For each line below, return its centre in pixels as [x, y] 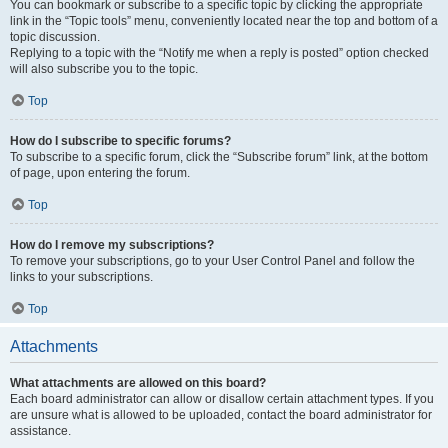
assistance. [40, 431]
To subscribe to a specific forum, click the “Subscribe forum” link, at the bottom [219, 157]
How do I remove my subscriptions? [112, 245]
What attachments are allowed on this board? [138, 383]
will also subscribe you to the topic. [104, 69]
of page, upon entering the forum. [100, 173]
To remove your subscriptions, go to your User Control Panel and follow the [212, 261]
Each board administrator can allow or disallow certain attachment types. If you [222, 399]
